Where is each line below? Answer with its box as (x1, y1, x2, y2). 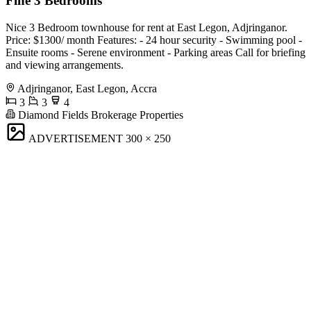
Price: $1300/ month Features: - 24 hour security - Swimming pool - (6, 34, 302, 47)
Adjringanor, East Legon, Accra (17, 83, 157, 95)
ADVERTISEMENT (28, 133, 123, 145)
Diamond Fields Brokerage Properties (15, 109, 183, 121)
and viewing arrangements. (6, 59, 124, 72)
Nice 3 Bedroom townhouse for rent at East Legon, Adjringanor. (6, 22, 287, 34)
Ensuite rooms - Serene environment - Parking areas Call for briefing (6, 47, 305, 59)
